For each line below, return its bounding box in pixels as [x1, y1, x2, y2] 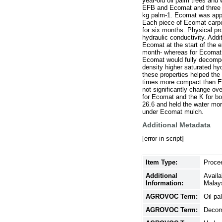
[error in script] [142, 135, 184, 143]
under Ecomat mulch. [142, 108, 204, 115]
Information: [146, 179, 183, 187]
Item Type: [146, 158, 177, 166]
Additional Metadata [142, 121, 211, 129]
